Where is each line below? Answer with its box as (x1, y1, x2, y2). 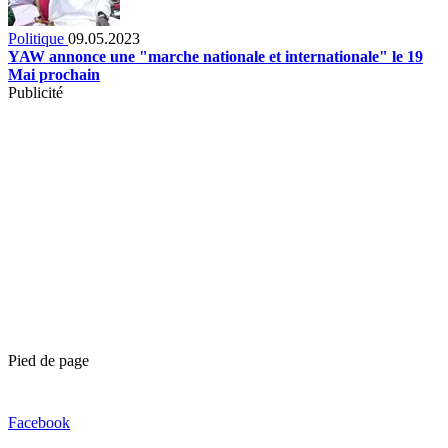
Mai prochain (8, 65, 100, 83)
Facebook (8, 413, 70, 431)
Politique (8, 29, 68, 47)
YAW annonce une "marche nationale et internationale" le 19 (8, 47, 423, 65)
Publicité (8, 83, 63, 101)
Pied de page (8, 351, 89, 369)
